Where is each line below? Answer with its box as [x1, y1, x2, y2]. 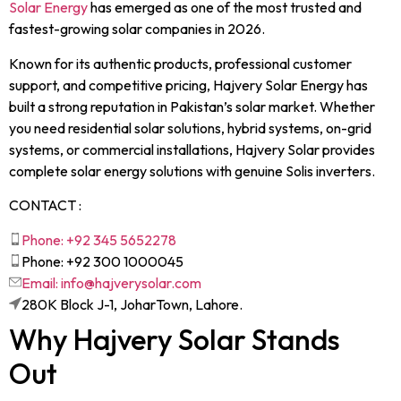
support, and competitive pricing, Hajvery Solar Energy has [9, 75, 368, 94]
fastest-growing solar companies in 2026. [9, 20, 265, 38]
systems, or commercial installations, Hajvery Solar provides [9, 140, 375, 158]
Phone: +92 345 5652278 [21, 230, 176, 249]
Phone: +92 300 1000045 [21, 252, 183, 270]
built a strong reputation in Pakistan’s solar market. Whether [9, 97, 375, 115]
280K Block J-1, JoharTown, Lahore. [21, 294, 243, 313]
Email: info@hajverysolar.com [21, 273, 201, 292]
